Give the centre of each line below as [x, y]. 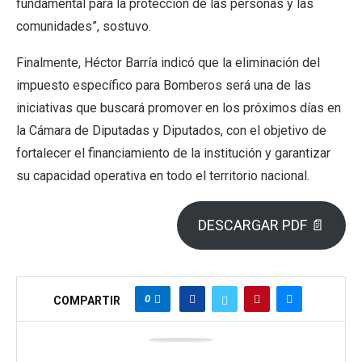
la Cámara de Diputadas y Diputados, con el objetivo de [171, 130]
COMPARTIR [87, 301]
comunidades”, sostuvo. [84, 26]
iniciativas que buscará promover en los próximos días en [179, 108]
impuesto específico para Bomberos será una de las [164, 85]
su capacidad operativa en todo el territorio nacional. [163, 176]
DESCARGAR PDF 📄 [262, 225]
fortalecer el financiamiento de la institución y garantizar [173, 153]
